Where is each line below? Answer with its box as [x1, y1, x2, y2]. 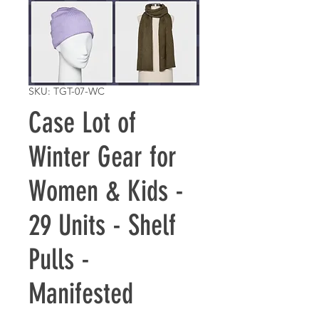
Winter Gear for [28, 140, 177, 174]
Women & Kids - [28, 174, 184, 208]
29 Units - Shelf [28, 209, 176, 242]
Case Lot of [28, 106, 136, 140]
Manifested [28, 277, 133, 310]
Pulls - [28, 243, 90, 276]
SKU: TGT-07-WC [28, 85, 105, 98]
